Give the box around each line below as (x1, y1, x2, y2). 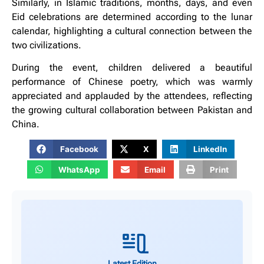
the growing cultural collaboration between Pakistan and (12, 104, 252, 115)
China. (12, 118, 39, 130)
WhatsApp (58, 164, 100, 174)
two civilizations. (12, 39, 81, 51)
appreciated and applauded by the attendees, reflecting (12, 90, 252, 101)
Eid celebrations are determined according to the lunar (12, 11, 252, 22)
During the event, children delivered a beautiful (12, 61, 252, 73)
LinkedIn (193, 144, 227, 154)
